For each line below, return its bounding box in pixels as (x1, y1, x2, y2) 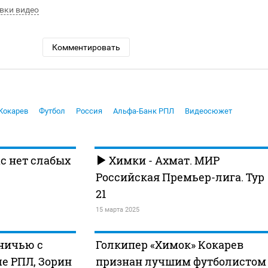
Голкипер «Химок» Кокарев (95, 237, 243, 252)
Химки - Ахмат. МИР (106, 153, 220, 168)
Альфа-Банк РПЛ (113, 106, 174, 116)
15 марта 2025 (95, 206, 139, 214)
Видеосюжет (185, 106, 232, 116)
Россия (76, 106, 102, 116)
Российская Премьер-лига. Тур (95, 170, 264, 185)
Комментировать (51, 42, 120, 53)
